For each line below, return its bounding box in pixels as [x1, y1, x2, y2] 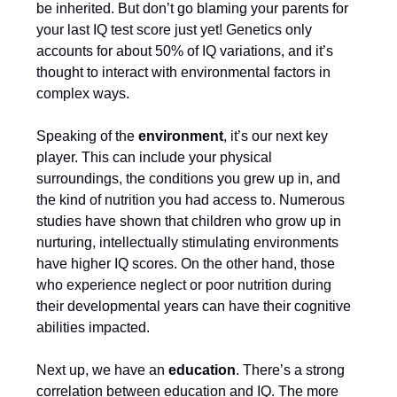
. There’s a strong [236, 362, 345, 378]
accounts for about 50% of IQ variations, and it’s [36, 43, 333, 58]
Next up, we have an [36, 362, 168, 378]
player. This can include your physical [36, 150, 272, 165]
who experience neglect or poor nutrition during [36, 277, 331, 292]
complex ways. [36, 86, 129, 101]
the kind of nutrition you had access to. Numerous [36, 192, 345, 207]
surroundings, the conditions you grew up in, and [36, 171, 340, 186]
